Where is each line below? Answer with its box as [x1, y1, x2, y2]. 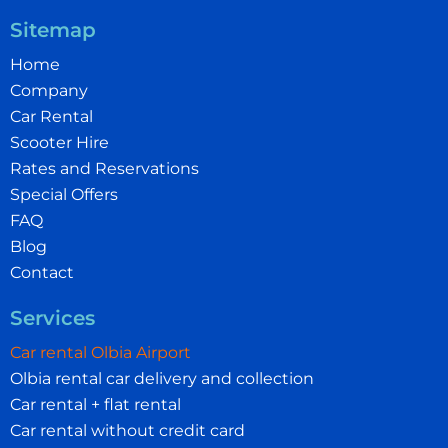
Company [10, 80, 88, 100]
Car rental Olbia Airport [10, 342, 191, 362]
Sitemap [10, 17, 96, 42]
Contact [10, 262, 74, 282]
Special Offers [10, 184, 118, 204]
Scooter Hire [10, 132, 109, 152]
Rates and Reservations [10, 158, 199, 178]
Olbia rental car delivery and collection [10, 368, 314, 388]
